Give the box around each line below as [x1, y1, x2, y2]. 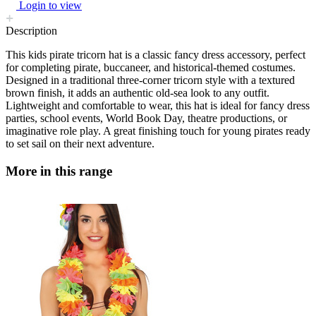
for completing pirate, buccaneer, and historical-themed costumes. [6, 61, 296, 74]
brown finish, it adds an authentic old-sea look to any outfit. [6, 87, 269, 99]
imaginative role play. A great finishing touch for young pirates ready [6, 125, 310, 138]
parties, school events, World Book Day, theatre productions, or [6, 112, 287, 125]
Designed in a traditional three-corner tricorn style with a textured [6, 74, 295, 87]
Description [6, 25, 57, 37]
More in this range [6, 163, 112, 178]
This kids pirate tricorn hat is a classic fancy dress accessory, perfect [6, 49, 305, 61]
